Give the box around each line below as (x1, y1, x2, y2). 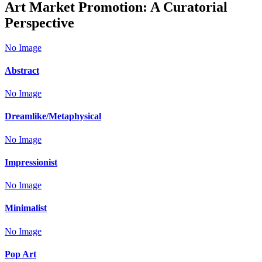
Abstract (5, 65, 39, 75)
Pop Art (5, 249, 36, 259)
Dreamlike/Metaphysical (5, 111, 101, 122)
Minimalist (5, 203, 47, 213)
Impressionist (5, 157, 57, 167)
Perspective (5, 15, 74, 30)
